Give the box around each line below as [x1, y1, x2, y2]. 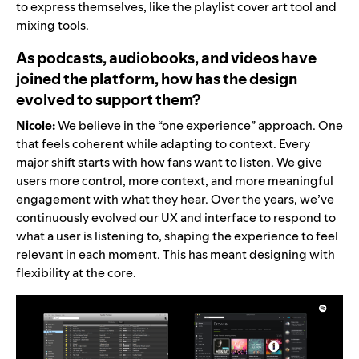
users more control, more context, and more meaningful [16, 172, 333, 190]
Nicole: [16, 117, 58, 135]
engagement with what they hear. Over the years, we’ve [16, 191, 334, 208]
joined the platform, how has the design [16, 68, 297, 90]
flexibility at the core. [16, 264, 139, 282]
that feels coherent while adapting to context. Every [16, 135, 310, 153]
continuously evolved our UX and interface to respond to [16, 209, 336, 227]
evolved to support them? [16, 89, 201, 111]
